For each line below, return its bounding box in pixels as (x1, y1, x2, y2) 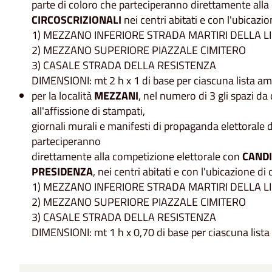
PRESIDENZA (32, 163, 93, 180)
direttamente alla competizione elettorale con (32, 148, 242, 165)
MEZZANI (94, 87, 138, 104)
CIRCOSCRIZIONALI (32, 12, 121, 29)
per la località (32, 87, 94, 104)
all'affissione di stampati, (32, 103, 145, 120)
